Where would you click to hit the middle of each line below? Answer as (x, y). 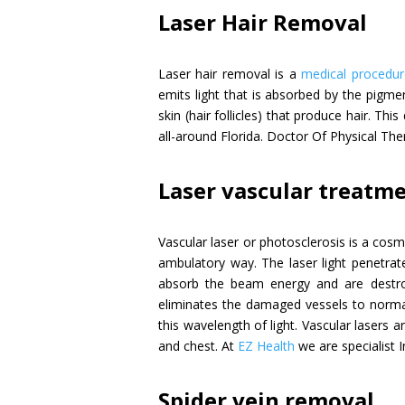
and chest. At (198, 345)
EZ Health (267, 345)
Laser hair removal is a (230, 73)
